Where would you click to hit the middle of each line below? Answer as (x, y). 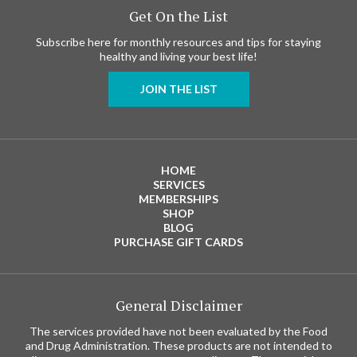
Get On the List (178, 16)
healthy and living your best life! (178, 57)
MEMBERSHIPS (178, 199)
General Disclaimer (178, 306)
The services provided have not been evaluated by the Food (178, 331)
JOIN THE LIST (178, 89)
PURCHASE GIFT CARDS (178, 242)
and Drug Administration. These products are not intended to (178, 346)
